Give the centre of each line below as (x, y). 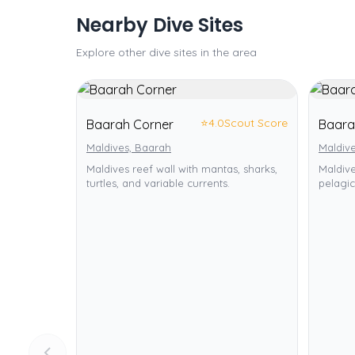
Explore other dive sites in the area (166, 52)
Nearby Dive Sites (160, 25)
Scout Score (256, 123)
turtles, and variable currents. (158, 183)
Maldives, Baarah (129, 147)
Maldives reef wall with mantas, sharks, (182, 169)
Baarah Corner (130, 124)
